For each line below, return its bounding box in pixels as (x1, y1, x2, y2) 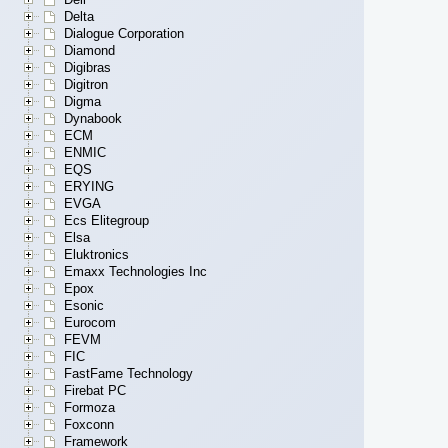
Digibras (64, 60, 111, 76)
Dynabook (64, 111, 122, 127)
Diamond (64, 43, 115, 59)
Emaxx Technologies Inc (64, 264, 207, 280)
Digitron (64, 77, 108, 93)
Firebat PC (64, 383, 126, 399)
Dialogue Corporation (64, 26, 184, 42)
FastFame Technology (64, 366, 193, 382)
